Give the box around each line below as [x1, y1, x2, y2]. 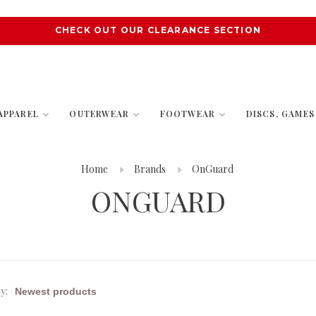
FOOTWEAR [159, 108, 216, 119]
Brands [133, 162, 166, 176]
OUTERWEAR [69, 108, 130, 119]
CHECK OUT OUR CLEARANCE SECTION [54, 25, 262, 35]
